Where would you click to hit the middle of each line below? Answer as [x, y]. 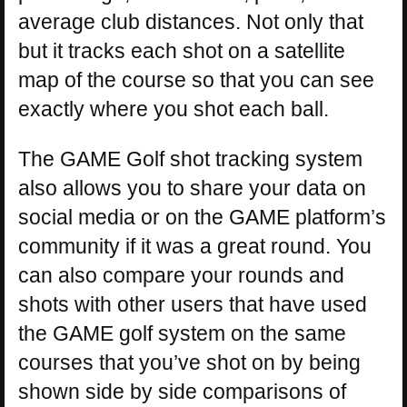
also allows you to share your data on [192, 188]
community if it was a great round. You [195, 246]
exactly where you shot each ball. [174, 109]
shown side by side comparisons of [182, 391]
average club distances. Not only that [191, 21]
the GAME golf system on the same [182, 333]
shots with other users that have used [193, 304]
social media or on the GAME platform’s [202, 217]
